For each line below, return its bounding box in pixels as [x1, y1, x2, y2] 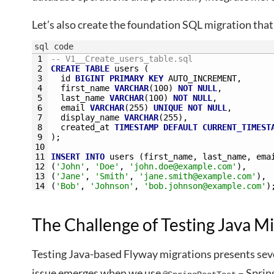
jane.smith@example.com [144, 171, 251, 181]
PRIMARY [109, 73, 144, 83]
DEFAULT [163, 122, 198, 132]
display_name [61, 113, 119, 122]
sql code [34, 42, 73, 51]
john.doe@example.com [134, 161, 232, 171]
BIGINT [75, 73, 105, 83]
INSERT [51, 152, 80, 161]
